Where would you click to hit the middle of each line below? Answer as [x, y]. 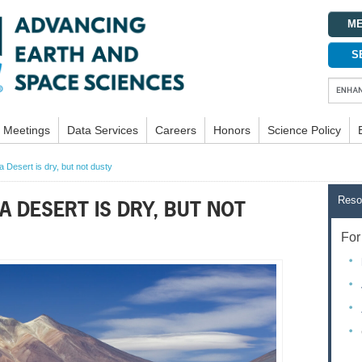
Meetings [27, 130]
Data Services [103, 130]
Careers [176, 130]
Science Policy [304, 130]
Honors [232, 130]
